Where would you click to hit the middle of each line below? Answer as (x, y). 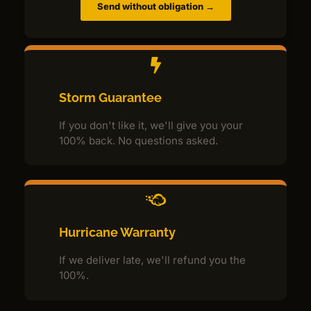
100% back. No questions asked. (138, 140)
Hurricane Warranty (117, 233)
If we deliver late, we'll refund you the (152, 260)
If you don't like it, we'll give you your (151, 125)
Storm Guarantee (110, 97)
